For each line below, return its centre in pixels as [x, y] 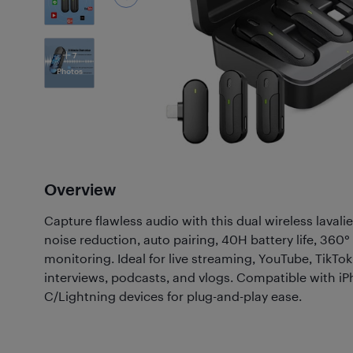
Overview [80, 189]
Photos [69, 71]
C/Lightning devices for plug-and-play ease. [173, 296]
